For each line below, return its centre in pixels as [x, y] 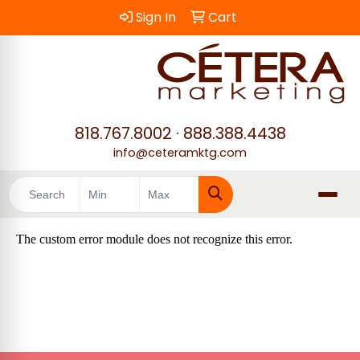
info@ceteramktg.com [180, 153]
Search [237, 212]
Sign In [155, 17]
